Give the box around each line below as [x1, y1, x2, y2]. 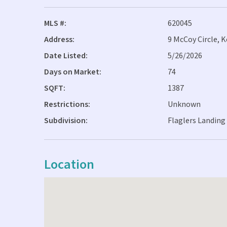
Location [44, 156, 94, 173]
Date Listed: [44, 50, 88, 61]
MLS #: [44, 18, 66, 29]
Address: [44, 34, 74, 45]
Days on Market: [44, 66, 101, 78]
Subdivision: [44, 115, 88, 126]
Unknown [168, 99, 201, 110]
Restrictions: [44, 99, 90, 110]
